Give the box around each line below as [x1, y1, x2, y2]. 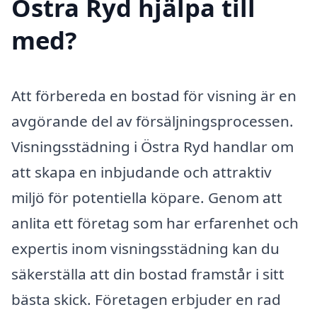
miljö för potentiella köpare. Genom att [11, 187, 282, 207]
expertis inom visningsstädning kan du [11, 238, 279, 258]
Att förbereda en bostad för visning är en [11, 85, 296, 105]
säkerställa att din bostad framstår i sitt [11, 263, 284, 284]
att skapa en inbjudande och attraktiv [11, 161, 272, 182]
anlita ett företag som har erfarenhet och [11, 212, 299, 233]
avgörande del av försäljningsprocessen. [11, 110, 294, 131]
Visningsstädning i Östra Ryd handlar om [11, 136, 294, 156]
